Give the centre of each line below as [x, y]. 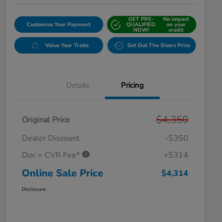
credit [176, 30]
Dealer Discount [51, 139]
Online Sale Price [62, 173]
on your [176, 25]
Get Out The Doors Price [159, 46]
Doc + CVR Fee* [52, 155]
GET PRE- [141, 19]
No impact [176, 19]
